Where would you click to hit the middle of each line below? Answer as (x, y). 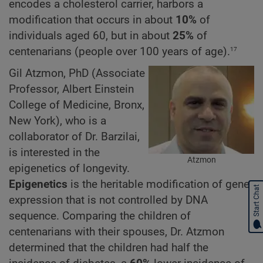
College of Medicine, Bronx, (77, 105)
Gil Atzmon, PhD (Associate (77, 73)
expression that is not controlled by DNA (108, 200)
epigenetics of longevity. (69, 168)
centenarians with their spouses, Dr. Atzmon (117, 232)
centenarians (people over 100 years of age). (119, 52)
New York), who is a (58, 121)
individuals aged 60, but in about (91, 36)
